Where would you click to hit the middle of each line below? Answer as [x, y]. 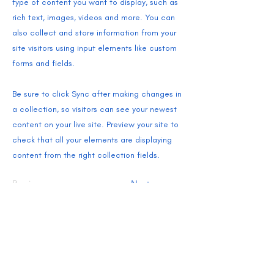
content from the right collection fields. [86, 155]
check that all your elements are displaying [92, 139]
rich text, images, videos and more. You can [94, 17]
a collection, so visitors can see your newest [94, 109]
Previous [28, 183]
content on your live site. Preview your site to [95, 124]
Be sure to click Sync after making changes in [97, 94]
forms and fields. [43, 63]
